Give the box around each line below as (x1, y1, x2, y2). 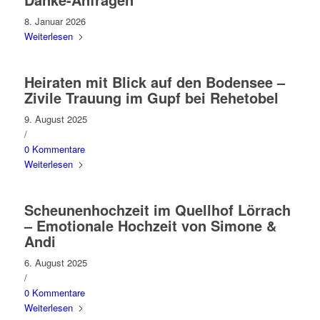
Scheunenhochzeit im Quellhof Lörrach (24, 199, 291, 220)
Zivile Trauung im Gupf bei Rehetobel (24, 86, 279, 108)
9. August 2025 (24, 111, 87, 126)
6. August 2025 (24, 255, 87, 269)
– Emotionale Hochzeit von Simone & (24, 214, 276, 236)
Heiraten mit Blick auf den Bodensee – (24, 71, 285, 92)
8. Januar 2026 (24, 14, 86, 28)
